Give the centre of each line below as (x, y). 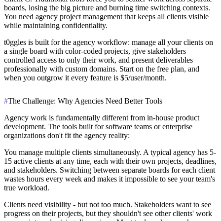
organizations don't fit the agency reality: (67, 135)
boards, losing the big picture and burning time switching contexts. (107, 7)
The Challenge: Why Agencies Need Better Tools (85, 101)
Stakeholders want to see (172, 204)
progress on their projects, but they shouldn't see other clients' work (108, 213)
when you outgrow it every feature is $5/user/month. (85, 77)
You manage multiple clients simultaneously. (73, 152)
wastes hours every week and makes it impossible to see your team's (110, 179)
